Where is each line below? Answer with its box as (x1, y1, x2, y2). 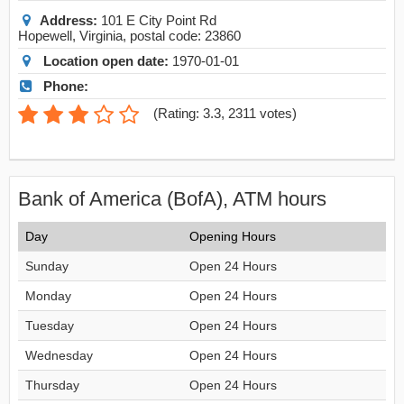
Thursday (25, 378, 79, 392)
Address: (40, 13, 97, 28)
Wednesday (25, 348, 93, 363)
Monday (25, 289, 71, 303)
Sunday (25, 259, 69, 273)
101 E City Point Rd (97, 13, 216, 28)
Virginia (79, 28, 123, 43)
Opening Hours (189, 229, 276, 243)
